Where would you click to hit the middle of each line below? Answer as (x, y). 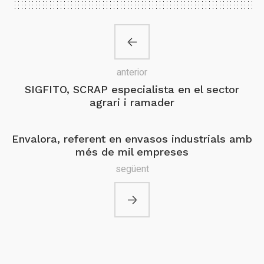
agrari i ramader (132, 102)
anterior (132, 72)
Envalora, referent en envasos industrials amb (132, 139)
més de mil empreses (132, 152)
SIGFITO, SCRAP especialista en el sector (132, 89)
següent (132, 169)
